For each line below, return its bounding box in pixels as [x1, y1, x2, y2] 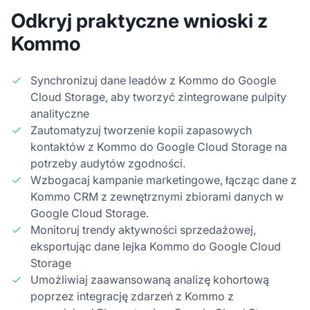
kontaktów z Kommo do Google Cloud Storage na [30, 139, 287, 154]
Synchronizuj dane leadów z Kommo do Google [30, 73, 276, 87]
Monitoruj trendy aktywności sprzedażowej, [30, 222, 256, 237]
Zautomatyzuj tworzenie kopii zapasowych [30, 122, 252, 137]
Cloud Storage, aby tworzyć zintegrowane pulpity [30, 89, 286, 104]
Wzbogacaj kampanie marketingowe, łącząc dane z [30, 172, 297, 187]
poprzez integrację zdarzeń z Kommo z [30, 289, 234, 303]
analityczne [30, 106, 89, 120]
